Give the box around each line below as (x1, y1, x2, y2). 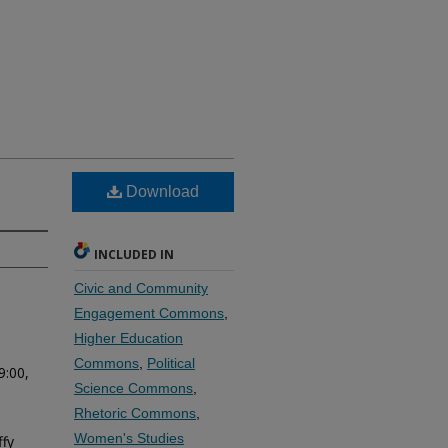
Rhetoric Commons (74, 405, 196, 421)
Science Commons (74, 380, 193, 396)
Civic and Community (74, 280, 208, 296)
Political (147, 355, 195, 371)
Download (122, 183, 199, 200)
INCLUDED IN (94, 246, 174, 263)
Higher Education (74, 330, 183, 346)
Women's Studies (74, 430, 184, 446)
